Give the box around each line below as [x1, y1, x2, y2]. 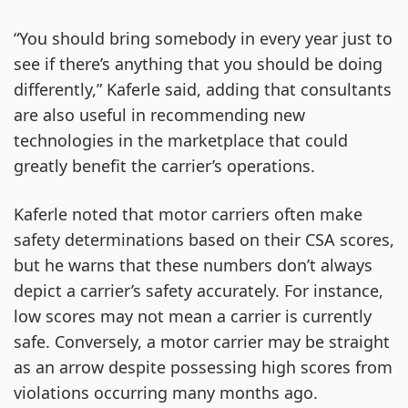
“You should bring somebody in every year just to [14, 26, 393, 49]
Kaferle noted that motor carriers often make [14, 202, 362, 225]
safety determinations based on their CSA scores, [14, 228, 394, 250]
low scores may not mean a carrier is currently [14, 304, 372, 327]
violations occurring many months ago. [14, 381, 318, 403]
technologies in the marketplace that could [14, 128, 348, 151]
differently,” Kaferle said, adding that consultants [14, 77, 392, 100]
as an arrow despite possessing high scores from [14, 355, 393, 378]
